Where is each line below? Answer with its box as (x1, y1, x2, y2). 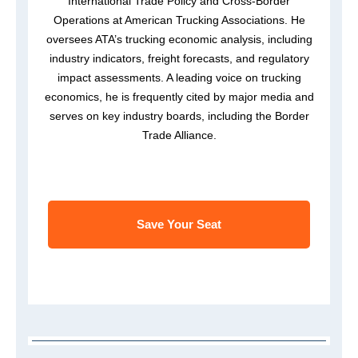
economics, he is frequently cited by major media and (44, 90, 314, 104)
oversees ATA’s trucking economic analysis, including (46, 33, 312, 46)
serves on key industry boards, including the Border (49, 109, 309, 123)
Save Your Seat (137, 217, 221, 232)
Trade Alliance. (141, 129, 217, 142)
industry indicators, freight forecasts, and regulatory (49, 52, 309, 66)
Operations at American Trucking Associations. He (53, 14, 305, 27)
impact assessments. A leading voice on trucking (57, 71, 301, 85)
